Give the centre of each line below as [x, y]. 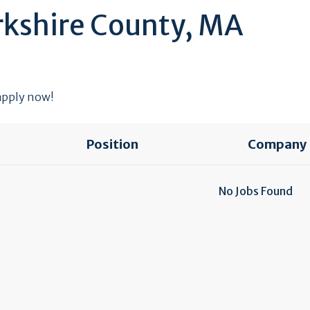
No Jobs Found [256, 191]
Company [277, 144]
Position [112, 144]
